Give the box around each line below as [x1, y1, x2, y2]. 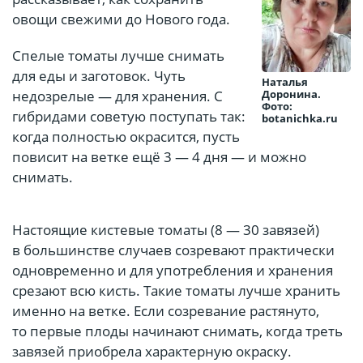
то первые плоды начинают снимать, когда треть [12, 322, 343, 341]
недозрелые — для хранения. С [12, 87, 223, 106]
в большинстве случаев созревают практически [12, 241, 335, 260]
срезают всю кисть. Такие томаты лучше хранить [12, 281, 340, 301]
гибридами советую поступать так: [12, 107, 246, 126]
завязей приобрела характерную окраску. [12, 342, 292, 361]
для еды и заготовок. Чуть [12, 66, 186, 86]
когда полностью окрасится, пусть [12, 127, 240, 147]
